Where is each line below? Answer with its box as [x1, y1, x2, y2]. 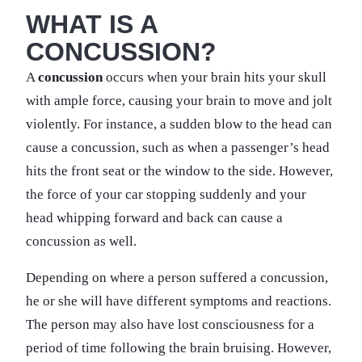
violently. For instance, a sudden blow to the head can [26, 116, 332, 132]
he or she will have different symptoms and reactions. [26, 293, 331, 309]
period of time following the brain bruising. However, [26, 339, 331, 356]
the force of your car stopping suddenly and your [26, 186, 306, 202]
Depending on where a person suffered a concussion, [26, 269, 328, 285]
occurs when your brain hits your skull [103, 69, 326, 85]
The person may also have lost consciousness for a [26, 316, 314, 332]
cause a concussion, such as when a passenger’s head [26, 139, 330, 155]
